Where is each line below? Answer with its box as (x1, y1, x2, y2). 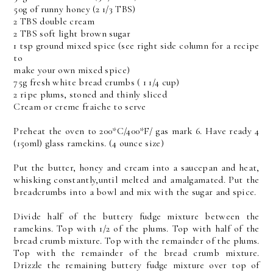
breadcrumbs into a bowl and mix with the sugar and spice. (13, 185, 257, 198)
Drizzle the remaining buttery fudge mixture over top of (13, 258, 260, 271)
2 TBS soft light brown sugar (13, 27, 130, 40)
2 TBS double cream (13, 15, 94, 27)
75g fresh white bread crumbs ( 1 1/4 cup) (13, 76, 180, 88)
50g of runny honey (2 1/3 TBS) (13, 2, 136, 15)
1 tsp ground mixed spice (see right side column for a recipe (13, 39, 260, 52)
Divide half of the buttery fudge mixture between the (13, 210, 260, 222)
